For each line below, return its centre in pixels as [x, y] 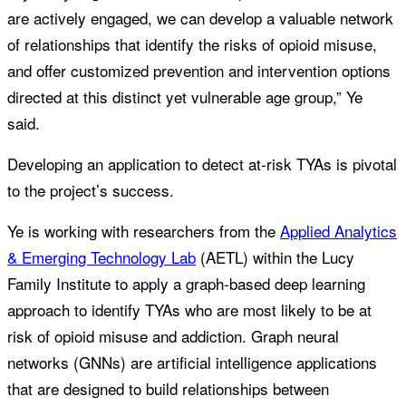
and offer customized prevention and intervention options [199, 71]
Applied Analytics [338, 231]
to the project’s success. [93, 190]
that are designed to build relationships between [168, 389]
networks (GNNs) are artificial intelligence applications [192, 362]
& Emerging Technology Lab [101, 257]
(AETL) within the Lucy [275, 257]
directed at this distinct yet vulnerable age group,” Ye [185, 97]
